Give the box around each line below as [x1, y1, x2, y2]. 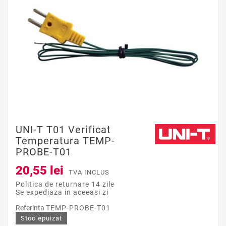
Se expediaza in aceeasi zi [16, 188, 108, 197]
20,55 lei [16, 163, 64, 178]
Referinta [16, 204, 46, 212]
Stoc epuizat [21, 214, 62, 222]
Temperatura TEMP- [16, 135, 115, 147]
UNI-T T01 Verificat [16, 124, 111, 136]
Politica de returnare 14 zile [16, 180, 115, 189]
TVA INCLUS [69, 168, 109, 177]
